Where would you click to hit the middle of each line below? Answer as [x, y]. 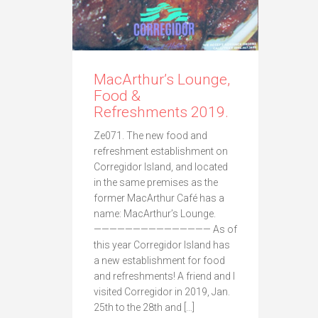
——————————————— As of [165, 229]
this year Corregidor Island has [162, 245]
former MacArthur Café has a [159, 198]
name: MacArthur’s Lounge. [155, 213]
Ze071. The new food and [150, 135]
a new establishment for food [159, 260]
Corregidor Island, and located [161, 166]
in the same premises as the [156, 182]
